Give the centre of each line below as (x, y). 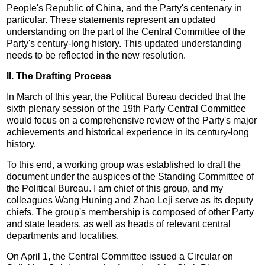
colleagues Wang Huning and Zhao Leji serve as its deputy (130, 200)
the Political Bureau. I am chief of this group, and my (115, 188)
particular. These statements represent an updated (112, 20)
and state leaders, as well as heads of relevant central (119, 224)
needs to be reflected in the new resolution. (96, 55)
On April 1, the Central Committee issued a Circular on (120, 256)
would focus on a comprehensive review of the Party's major (132, 120)
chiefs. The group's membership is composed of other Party (130, 212)
